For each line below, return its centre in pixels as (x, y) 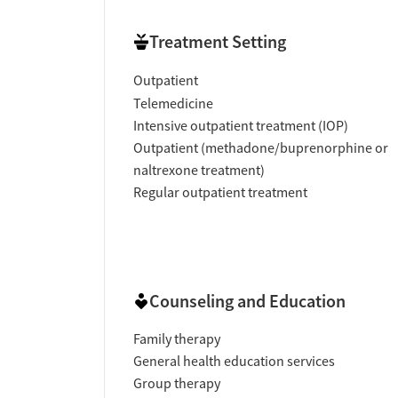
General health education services (234, 362)
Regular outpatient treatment (220, 192)
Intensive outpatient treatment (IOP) (241, 126)
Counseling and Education (247, 302)
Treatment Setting (218, 42)
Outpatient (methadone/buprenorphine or (261, 148)
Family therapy (177, 340)
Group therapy (177, 384)
